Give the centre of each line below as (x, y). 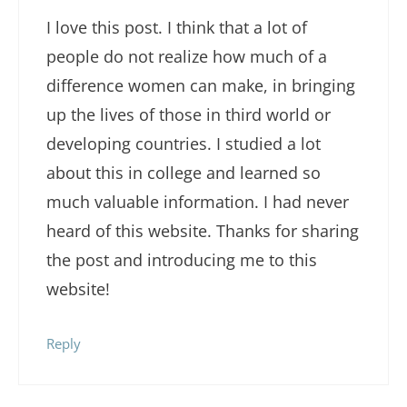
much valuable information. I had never (198, 201)
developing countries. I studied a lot (184, 143)
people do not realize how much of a (187, 56)
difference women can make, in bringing (201, 85)
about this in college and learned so (184, 172)
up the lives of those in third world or (189, 114)
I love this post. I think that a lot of (177, 27)
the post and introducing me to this (182, 259)
